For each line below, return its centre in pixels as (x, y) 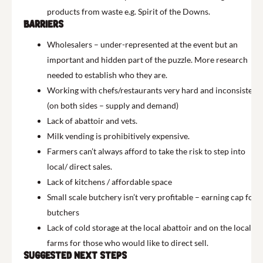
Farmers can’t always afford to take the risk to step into (146, 151)
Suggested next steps (75, 256)
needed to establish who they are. (108, 75)
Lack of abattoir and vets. (93, 121)
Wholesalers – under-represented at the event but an (142, 44)
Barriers (43, 24)
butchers (64, 212)
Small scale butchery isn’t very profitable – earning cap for (152, 197)
